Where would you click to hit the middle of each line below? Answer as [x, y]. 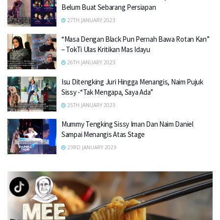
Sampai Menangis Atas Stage [103, 134]
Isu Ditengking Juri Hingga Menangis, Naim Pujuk [132, 82]
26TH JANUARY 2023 [91, 62]
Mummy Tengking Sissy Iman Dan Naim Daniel [127, 124]
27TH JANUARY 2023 [91, 20]
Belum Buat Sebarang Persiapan [109, 7]
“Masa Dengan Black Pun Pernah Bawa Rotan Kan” [136, 39]
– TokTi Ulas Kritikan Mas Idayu [106, 49]
